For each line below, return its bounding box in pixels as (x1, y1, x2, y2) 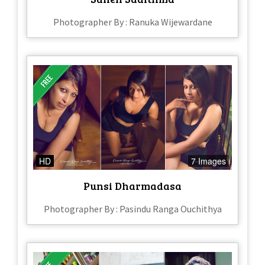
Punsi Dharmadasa (83, 178, 182, 193)
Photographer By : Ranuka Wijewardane (53, 16, 212, 28)
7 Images (191, 154, 226, 167)
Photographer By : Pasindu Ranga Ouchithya (43, 202, 222, 215)
